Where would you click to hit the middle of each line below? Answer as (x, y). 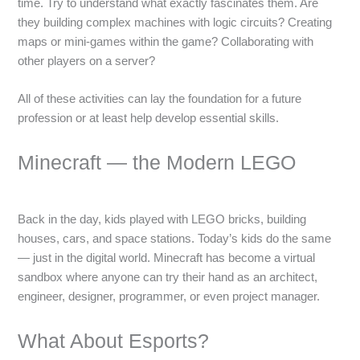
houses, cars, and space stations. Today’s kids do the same (175, 238)
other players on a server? (87, 61)
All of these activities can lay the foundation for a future (160, 99)
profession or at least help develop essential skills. (149, 119)
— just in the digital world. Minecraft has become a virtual (167, 258)
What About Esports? (114, 341)
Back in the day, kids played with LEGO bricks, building (162, 219)
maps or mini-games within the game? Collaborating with (166, 41)
